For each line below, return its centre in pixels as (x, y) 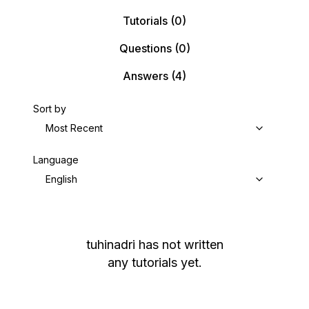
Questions (145, 48)
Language (56, 160)
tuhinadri (110, 245)
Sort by (50, 109)
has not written (181, 245)
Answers (146, 76)
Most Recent (74, 128)
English (61, 179)
